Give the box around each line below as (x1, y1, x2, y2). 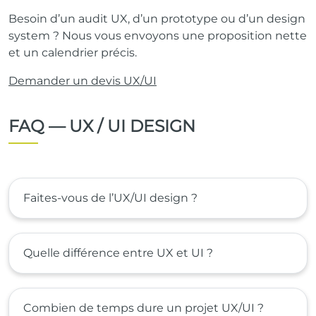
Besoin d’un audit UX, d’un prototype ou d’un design (8, 11, 305, 25)
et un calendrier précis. (8, 45, 137, 59)
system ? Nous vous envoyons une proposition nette (8, 28, 307, 42)
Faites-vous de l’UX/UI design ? (23, 190, 197, 205)
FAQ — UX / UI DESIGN (8, 115, 195, 136)
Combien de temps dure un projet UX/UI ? (23, 300, 264, 315)
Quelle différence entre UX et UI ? (23, 245, 213, 260)
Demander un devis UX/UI (8, 73, 157, 87)
